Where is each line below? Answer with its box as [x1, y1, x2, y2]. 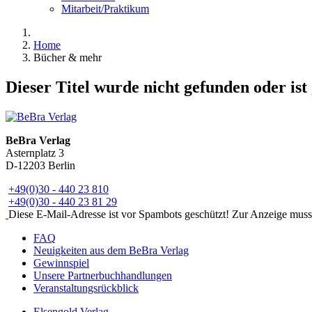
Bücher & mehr [33, 52, 102, 63]
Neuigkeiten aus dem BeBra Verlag [33, 244, 189, 256]
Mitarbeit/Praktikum [61, 3, 149, 15]
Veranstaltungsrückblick [33, 281, 139, 294]
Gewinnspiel [33, 256, 89, 269]
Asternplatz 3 [6, 146, 64, 159]
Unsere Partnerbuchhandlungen [33, 269, 172, 281]
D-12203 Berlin [6, 159, 75, 171]
